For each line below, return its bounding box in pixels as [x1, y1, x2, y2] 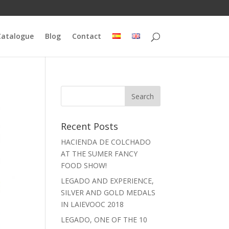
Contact [72, 31, 101, 41]
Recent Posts [61, 120, 119, 132]
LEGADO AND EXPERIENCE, [61, 176, 154, 186]
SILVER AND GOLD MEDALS [61, 188, 156, 197]
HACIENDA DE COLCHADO [61, 137, 151, 147]
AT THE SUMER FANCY [61, 149, 138, 158]
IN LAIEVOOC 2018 [61, 199, 124, 209]
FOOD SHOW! [61, 161, 107, 170]
